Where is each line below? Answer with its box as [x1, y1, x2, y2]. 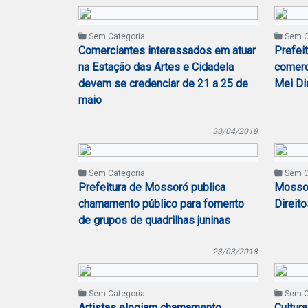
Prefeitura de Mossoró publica [78, 181, 225, 194]
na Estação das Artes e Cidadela [78, 60, 234, 74]
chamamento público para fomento [78, 197, 244, 210]
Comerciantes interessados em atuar [78, 44, 256, 57]
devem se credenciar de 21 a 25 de [78, 77, 248, 90]
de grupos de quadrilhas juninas [78, 214, 230, 227]
